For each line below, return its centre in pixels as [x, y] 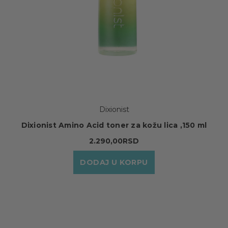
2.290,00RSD [114, 141]
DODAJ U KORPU [114, 162]
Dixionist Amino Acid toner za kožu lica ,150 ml [114, 125]
